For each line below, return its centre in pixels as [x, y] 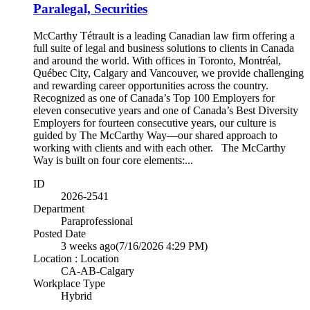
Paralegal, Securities [90, 9]
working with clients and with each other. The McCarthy [159, 147]
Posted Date [60, 233]
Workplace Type [69, 283]
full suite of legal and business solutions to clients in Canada [164, 48]
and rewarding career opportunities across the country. [151, 85]
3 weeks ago [88, 246]
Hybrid [76, 295]
